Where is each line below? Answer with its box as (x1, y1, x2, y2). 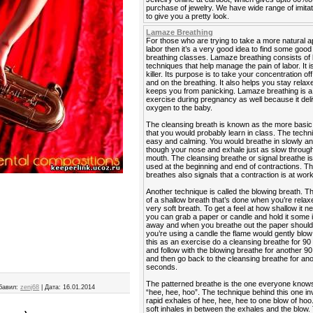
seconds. (146, 263, 178, 271)
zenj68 (20, 284, 40, 291)
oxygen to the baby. (146, 103, 213, 112)
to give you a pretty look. (146, 12, 230, 20)
